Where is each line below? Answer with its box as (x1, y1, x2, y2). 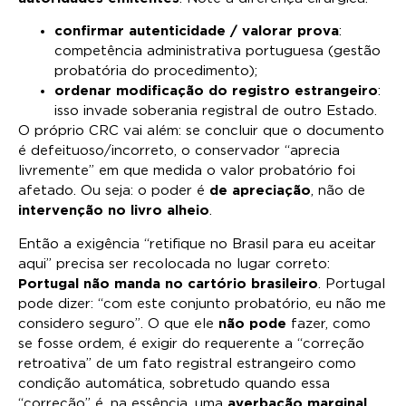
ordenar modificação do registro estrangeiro (54, 84, 378, 99)
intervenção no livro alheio (18, 204, 209, 218)
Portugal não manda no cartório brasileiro (18, 276, 318, 291)
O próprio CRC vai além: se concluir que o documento (18, 124, 384, 139)
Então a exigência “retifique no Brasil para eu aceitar (18, 237, 376, 251)
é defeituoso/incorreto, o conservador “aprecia (18, 144, 340, 159)
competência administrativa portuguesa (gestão (54, 44, 381, 59)
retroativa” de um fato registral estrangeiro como (18, 356, 356, 371)
